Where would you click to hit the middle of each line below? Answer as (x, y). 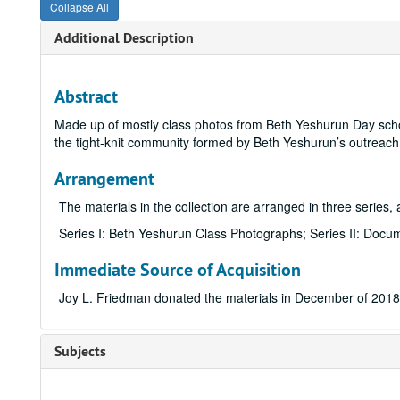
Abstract (86, 96)
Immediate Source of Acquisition (178, 270)
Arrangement (104, 179)
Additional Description (124, 38)
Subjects (80, 351)
